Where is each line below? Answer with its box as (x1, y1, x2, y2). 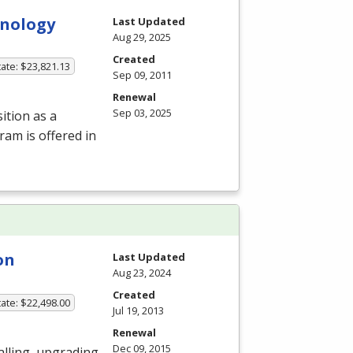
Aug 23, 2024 (113, 266, 171, 281)
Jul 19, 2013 (113, 303, 164, 318)
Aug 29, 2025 (113, 29, 171, 44)
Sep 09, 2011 (113, 67, 172, 82)
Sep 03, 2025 (113, 105, 172, 120)
